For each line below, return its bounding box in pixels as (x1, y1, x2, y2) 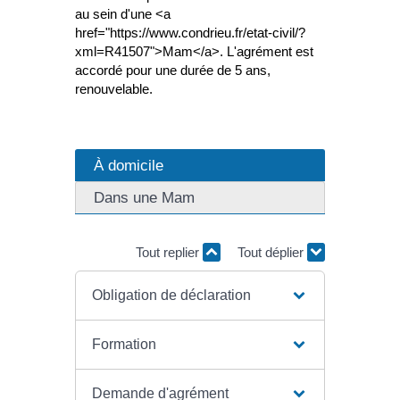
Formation (91, 337, 156, 353)
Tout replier (136, 244, 203, 260)
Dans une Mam (94, 187, 195, 206)
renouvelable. (75, 81, 153, 97)
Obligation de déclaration (91, 287, 251, 304)
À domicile (94, 155, 163, 174)
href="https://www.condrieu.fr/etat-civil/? (75, 25, 305, 41)
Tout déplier (237, 244, 307, 260)
